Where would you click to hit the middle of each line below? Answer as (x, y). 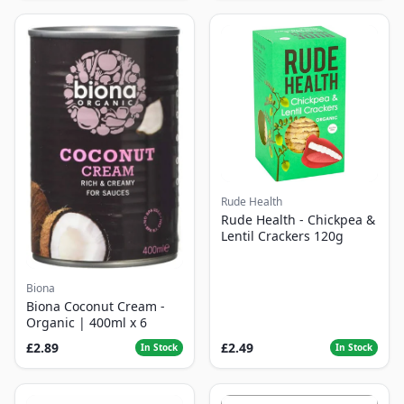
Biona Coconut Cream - (96, 307)
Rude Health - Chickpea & (298, 219)
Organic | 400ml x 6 (87, 323)
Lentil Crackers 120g (282, 235)
